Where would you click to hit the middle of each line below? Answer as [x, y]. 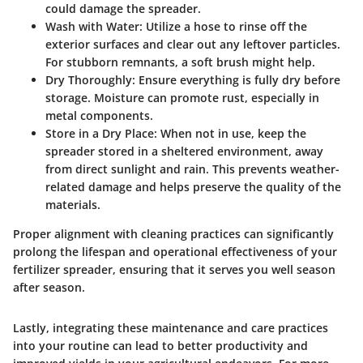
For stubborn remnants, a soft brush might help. [180, 62]
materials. [73, 204]
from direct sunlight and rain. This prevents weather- [192, 169]
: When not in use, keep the [230, 133]
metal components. [99, 115]
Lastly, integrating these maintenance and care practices [171, 327]
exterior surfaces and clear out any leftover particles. [193, 44]
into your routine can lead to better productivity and [160, 345]
